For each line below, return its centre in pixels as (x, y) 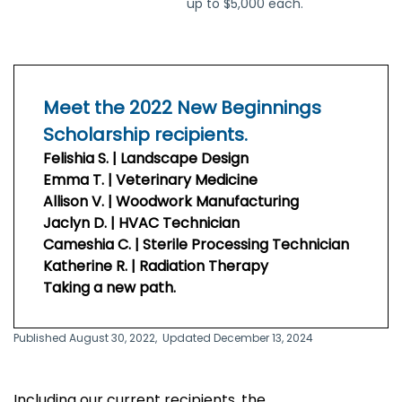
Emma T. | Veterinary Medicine (150, 180)
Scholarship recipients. (145, 135)
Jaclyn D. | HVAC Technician (141, 223)
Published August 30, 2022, (87, 338)
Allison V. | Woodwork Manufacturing (171, 201)
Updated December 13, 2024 (238, 338)
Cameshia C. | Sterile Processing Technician (196, 245)
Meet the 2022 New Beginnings (182, 108)
